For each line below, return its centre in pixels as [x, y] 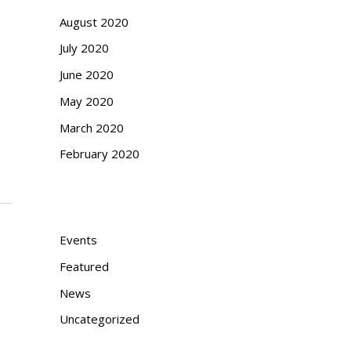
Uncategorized [100, 319]
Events [78, 240]
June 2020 [87, 75]
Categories [92, 208]
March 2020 [92, 127]
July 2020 [84, 48]
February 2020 [100, 154]
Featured [84, 266]
